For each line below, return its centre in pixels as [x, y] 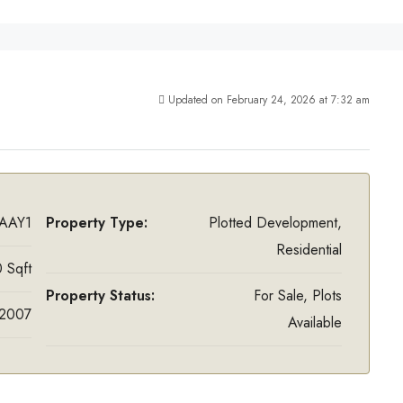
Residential [309, 250]
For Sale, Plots [298, 296]
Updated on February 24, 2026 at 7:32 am [269, 100]
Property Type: [96, 223]
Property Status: [100, 296]
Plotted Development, [275, 223]
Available [315, 322]
